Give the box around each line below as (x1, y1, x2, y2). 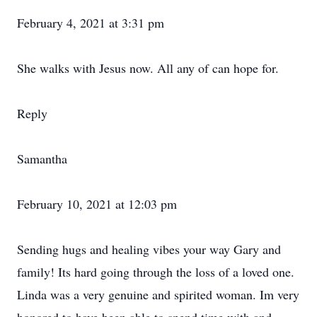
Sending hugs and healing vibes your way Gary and (17, 241, 281, 258)
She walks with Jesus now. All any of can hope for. (17, 59, 279, 76)
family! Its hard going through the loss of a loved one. (17, 263, 294, 280)
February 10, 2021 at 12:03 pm (17, 195, 177, 212)
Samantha (17, 150, 67, 167)
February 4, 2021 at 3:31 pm (17, 14, 164, 31)
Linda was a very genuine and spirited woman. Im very (17, 286, 299, 303)
